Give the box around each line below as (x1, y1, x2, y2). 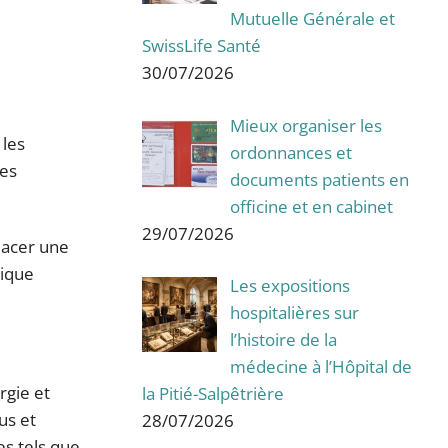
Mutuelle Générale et (229, 7, 395, 31)
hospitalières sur (229, 301, 359, 325)
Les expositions (229, 274, 350, 298)
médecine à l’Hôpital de (229, 355, 412, 379)
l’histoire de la (229, 328, 337, 352)
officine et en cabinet (229, 194, 393, 218)
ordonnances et (229, 140, 352, 164)
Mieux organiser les (229, 113, 382, 137)
